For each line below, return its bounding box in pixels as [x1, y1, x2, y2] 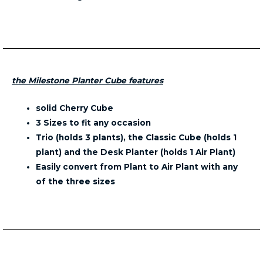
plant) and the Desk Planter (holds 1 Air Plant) [36, 147, 236, 157]
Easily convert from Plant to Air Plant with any [36, 161, 238, 171]
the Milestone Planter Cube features [12, 75, 163, 85]
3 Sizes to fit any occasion [36, 117, 154, 127]
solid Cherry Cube [36, 103, 114, 113]
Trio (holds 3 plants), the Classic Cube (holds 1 [36, 132, 237, 142]
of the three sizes [36, 176, 116, 186]
